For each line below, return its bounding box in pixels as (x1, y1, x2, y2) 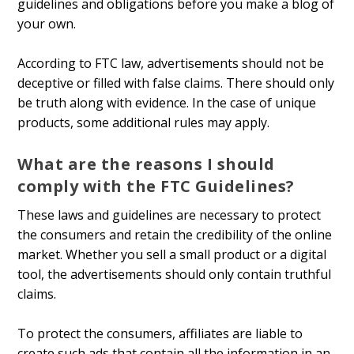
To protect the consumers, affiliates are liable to (17, 325, 303, 343)
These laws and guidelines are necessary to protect (17, 205, 322, 224)
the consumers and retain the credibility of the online (17, 225, 333, 243)
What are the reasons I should (17, 153, 275, 175)
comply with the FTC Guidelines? (17, 175, 295, 197)
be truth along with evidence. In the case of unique (17, 94, 317, 112)
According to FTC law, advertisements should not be (17, 55, 325, 73)
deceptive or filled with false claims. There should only (17, 74, 335, 92)
